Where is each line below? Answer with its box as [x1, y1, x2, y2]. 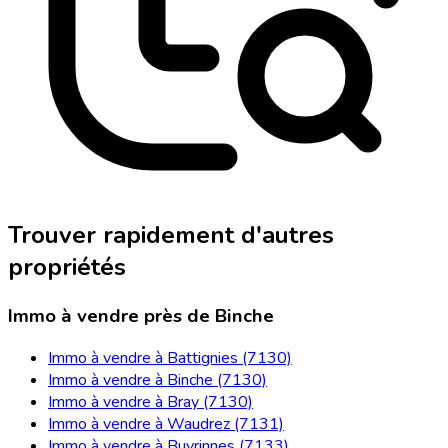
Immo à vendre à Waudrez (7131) [48, 413, 284, 436]
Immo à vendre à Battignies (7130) [48, 347, 292, 370]
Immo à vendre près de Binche [8, 302, 274, 329]
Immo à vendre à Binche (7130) [48, 369, 267, 392]
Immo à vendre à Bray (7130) [48, 391, 253, 414]
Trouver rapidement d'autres [8, 218, 334, 251]
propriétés [8, 250, 126, 283]
